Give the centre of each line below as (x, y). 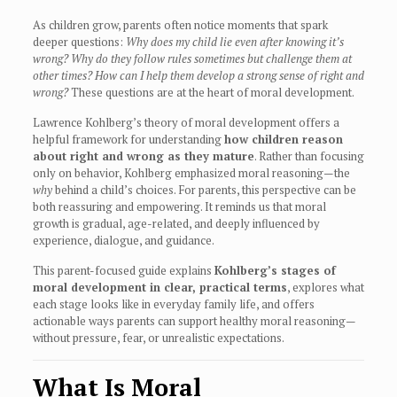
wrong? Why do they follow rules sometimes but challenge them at (192, 59)
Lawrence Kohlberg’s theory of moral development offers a (186, 123)
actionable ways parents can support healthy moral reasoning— (194, 321)
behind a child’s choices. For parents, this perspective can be (204, 190)
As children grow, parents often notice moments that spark (180, 25)
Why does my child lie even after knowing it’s (234, 42)
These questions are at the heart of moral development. (211, 93)
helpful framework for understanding (128, 140)
